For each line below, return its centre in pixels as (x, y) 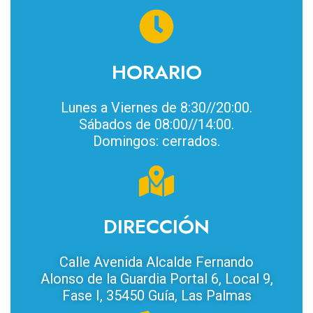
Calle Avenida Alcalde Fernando (156, 262)
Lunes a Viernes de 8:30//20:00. (156, 107)
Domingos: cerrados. (156, 141)
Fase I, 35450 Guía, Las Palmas (156, 295)
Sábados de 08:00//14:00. (156, 124)
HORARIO (156, 72)
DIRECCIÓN (156, 226)
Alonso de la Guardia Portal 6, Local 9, (156, 278)
